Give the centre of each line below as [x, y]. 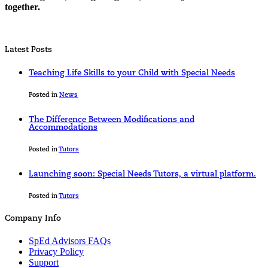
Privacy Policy [56, 252]
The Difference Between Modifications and [112, 120]
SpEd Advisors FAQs [70, 241]
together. [22, 7]
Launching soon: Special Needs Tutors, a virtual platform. [142, 175]
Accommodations [63, 128]
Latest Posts [28, 50]
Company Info [33, 219]
